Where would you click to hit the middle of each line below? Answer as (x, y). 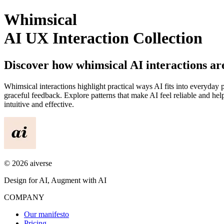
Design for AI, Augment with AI (55, 180)
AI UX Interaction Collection (103, 38)
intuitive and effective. (39, 104)
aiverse (41, 163)
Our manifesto (46, 214)
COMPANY (24, 197)
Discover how (40, 65)
